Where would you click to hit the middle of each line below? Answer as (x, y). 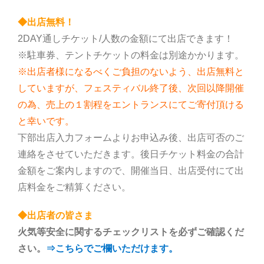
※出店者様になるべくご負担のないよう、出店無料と (131, 72)
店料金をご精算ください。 (74, 187)
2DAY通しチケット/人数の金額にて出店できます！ (126, 39)
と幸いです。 (46, 121)
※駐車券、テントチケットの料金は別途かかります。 (131, 55)
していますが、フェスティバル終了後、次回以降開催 (131, 88)
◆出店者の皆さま (55, 216)
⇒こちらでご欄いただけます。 (112, 249)
